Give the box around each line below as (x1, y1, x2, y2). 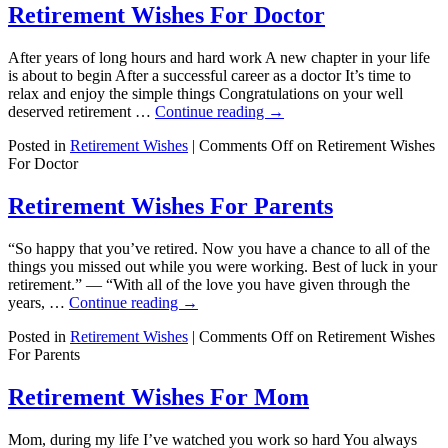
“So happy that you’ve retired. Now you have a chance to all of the (8, 239, 430, 257)
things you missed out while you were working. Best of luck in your (8, 257, 437, 275)
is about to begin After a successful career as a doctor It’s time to (8, 67, 411, 85)
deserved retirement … (8, 103, 155, 121)
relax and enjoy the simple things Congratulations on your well (8, 85, 403, 103)
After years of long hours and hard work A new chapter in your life (8, 49, 430, 67)
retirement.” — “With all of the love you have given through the (8, 275, 410, 293)
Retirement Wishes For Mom (8, 383, 309, 410)
